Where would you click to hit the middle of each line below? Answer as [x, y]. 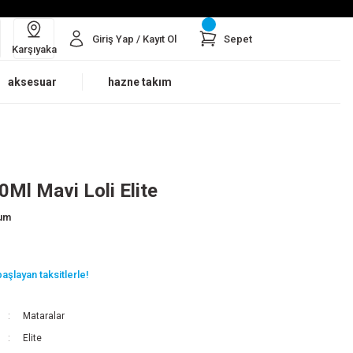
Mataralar [43, 316]
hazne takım [140, 82]
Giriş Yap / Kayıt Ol [134, 39]
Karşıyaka [34, 49]
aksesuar [32, 82]
